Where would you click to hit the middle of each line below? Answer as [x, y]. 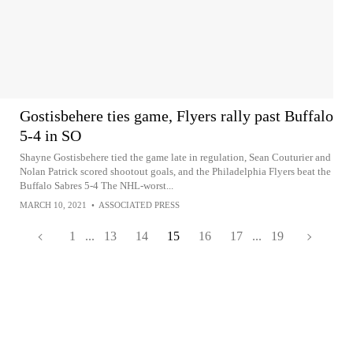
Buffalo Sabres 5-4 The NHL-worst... [97, 186]
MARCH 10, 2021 [53, 205]
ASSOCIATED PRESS [139, 205]
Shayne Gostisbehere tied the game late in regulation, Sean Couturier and [175, 157]
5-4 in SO [50, 136]
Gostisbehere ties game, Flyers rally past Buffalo [176, 116]
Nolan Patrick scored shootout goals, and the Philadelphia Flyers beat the [175, 171]
